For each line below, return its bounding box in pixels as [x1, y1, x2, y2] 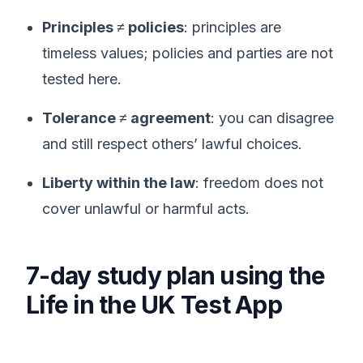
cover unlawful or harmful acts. [42, 200, 250, 217]
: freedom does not [195, 174, 323, 191]
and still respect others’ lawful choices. [42, 135, 302, 152]
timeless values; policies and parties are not [42, 45, 333, 62]
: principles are [184, 19, 281, 36]
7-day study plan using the [26, 261, 326, 290]
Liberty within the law [42, 174, 195, 191]
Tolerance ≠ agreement [42, 109, 211, 126]
